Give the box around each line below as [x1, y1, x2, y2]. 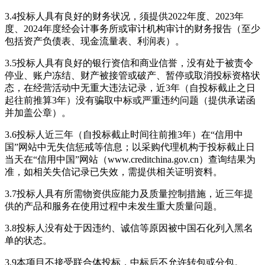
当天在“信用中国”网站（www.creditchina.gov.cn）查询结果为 [5, 154, 256, 164]
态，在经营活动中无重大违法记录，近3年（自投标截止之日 [5, 82, 256, 93]
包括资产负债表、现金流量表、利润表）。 [5, 35, 185, 46]
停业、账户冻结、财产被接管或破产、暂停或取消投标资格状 [5, 70, 260, 80]
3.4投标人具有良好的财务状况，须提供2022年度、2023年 [5, 11, 244, 21]
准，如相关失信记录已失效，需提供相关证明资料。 [5, 166, 222, 177]
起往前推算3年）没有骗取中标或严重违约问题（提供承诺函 [5, 95, 256, 105]
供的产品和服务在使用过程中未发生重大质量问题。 [5, 201, 222, 211]
